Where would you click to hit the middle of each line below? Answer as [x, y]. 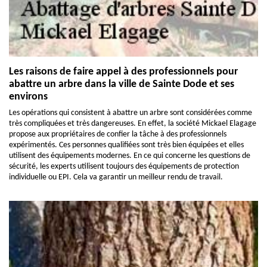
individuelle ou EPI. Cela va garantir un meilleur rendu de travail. [116, 177]
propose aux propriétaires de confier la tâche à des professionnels [118, 134]
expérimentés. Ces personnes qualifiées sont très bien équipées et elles [126, 145]
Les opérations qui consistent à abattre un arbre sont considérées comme [131, 113]
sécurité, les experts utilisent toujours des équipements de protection [124, 166]
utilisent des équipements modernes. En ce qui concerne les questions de [130, 156]
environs [28, 97]
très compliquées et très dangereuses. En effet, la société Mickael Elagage [133, 123]
